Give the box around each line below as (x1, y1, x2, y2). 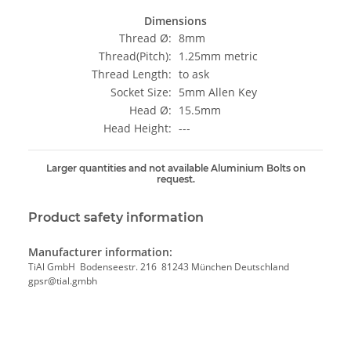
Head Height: (103, 121, 172, 136)
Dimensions (144, 13, 207, 29)
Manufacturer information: (28, 244, 172, 260)
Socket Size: (110, 85, 172, 100)
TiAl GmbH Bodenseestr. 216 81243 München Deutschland (28, 260, 291, 274)
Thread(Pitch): (99, 49, 172, 64)
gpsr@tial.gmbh (28, 274, 100, 288)
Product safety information (28, 210, 204, 226)
